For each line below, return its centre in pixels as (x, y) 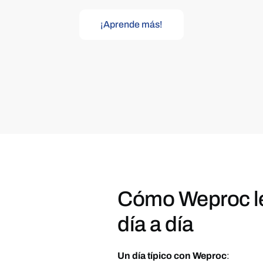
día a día (156, 224)
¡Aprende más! (131, 24)
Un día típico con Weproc (172, 255)
